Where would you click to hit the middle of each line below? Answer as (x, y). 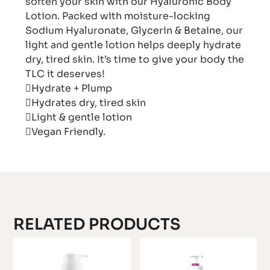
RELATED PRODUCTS (97, 225)
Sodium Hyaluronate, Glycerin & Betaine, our (134, 31)
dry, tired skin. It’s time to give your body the (135, 60)
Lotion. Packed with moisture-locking (118, 16)
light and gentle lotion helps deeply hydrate (133, 45)
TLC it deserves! (65, 74)
